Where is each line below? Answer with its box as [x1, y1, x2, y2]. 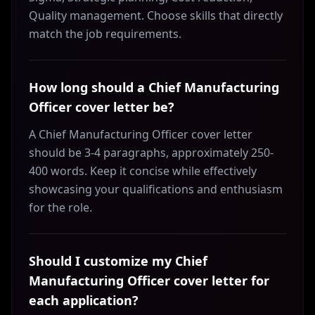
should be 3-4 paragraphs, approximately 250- [29, 145, 274, 160]
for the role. [29, 200, 92, 215]
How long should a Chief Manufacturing [29, 79, 279, 96]
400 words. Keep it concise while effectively [29, 163, 257, 179]
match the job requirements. [29, 26, 181, 41]
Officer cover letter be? [29, 98, 174, 115]
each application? [29, 292, 139, 309]
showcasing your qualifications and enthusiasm [29, 181, 283, 197]
